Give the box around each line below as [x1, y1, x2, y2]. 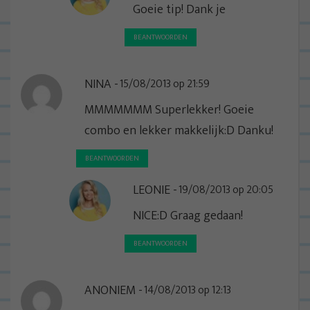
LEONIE [133, 179, 170, 201]
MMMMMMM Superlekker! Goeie [84, 99, 254, 120]
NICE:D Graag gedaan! [133, 205, 243, 226]
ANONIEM [84, 280, 136, 301]
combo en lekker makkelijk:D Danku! [84, 120, 273, 141]
